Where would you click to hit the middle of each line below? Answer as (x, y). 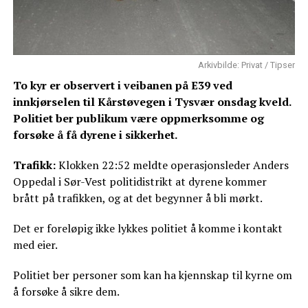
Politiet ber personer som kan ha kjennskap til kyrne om (152, 275)
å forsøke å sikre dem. (66, 292)
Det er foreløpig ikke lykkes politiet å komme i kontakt (147, 229)
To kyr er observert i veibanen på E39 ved (122, 86)
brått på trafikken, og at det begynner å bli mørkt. (137, 198)
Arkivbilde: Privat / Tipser (247, 65)
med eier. (35, 245)
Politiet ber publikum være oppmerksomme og (138, 119)
